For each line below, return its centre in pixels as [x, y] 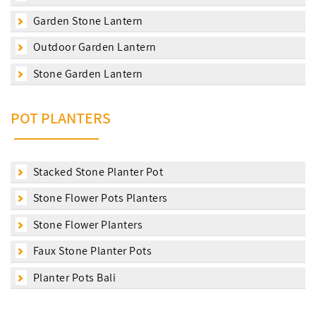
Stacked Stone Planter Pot [97, 171]
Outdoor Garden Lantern [93, 47]
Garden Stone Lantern [87, 20]
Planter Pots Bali [73, 277]
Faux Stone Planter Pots [91, 251]
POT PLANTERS [61, 118]
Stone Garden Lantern [87, 73]
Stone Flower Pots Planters [99, 198]
